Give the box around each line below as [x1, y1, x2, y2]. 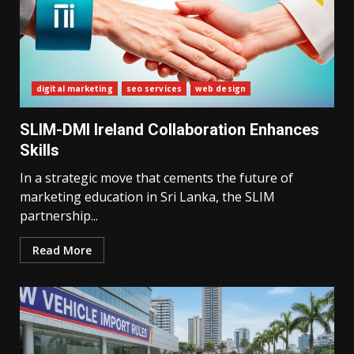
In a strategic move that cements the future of [20, 169, 293, 186]
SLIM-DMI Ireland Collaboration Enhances [20, 120, 319, 139]
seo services [126, 83, 182, 94]
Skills [20, 141, 59, 160]
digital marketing [36, 83, 113, 94]
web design [194, 83, 246, 94]
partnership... [20, 207, 98, 224]
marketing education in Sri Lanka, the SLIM [20, 188, 275, 205]
